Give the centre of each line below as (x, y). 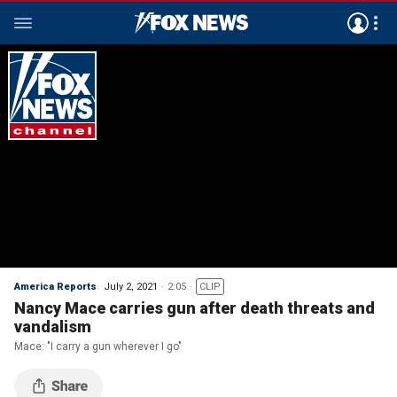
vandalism (53, 327)
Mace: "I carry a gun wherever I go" (98, 346)
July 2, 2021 (131, 287)
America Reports (55, 287)
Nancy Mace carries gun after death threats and (195, 308)
